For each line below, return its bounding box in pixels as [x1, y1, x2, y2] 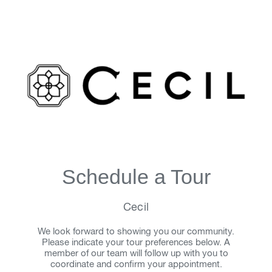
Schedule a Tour [61, 165, 211, 189]
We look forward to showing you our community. [38, 227, 234, 237]
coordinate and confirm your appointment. [50, 260, 222, 270]
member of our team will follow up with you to [44, 249, 228, 259]
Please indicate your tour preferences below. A [42, 238, 230, 248]
